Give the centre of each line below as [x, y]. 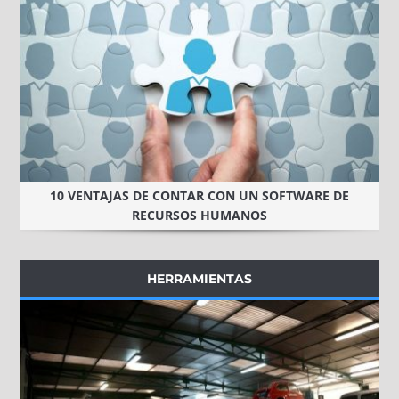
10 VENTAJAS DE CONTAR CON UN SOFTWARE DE [199, 195]
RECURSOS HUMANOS [199, 215]
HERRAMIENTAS [199, 278]
